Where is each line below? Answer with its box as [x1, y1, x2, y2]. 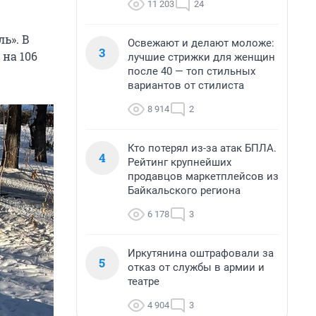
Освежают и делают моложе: [128, 37, 274, 49]
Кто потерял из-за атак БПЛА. [128, 142, 276, 154]
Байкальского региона [128, 184, 241, 197]
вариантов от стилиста [128, 79, 244, 92]
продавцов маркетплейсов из [128, 170, 279, 183]
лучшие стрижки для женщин [128, 51, 275, 63]
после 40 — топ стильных [128, 65, 255, 78]
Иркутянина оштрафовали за [128, 247, 274, 260]
